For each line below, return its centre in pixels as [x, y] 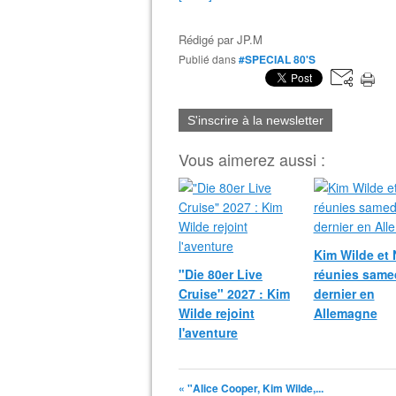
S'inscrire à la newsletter [255, 120]
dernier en [344, 293]
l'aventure [208, 332]
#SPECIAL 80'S [277, 59]
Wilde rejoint [217, 313]
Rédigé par [208, 39]
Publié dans [211, 59]
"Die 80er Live [221, 274]
